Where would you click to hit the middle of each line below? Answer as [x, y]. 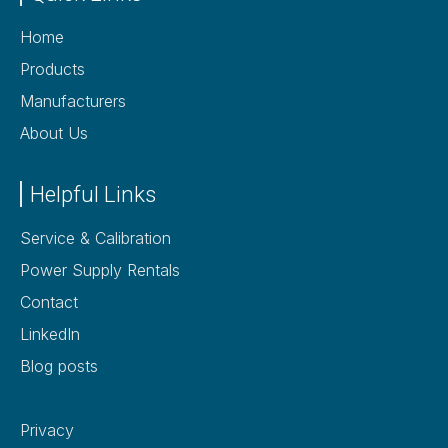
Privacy [47, 429]
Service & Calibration [95, 237]
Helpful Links [93, 193]
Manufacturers [73, 100]
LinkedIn [50, 333]
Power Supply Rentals [100, 269]
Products [52, 68]
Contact [49, 301]
